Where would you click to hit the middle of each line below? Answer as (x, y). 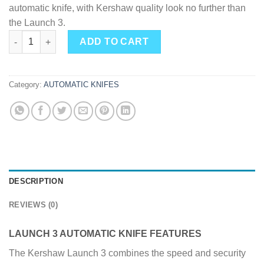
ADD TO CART (114, 42)
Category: (26, 84)
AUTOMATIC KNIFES (81, 84)
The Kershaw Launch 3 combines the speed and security (127, 253)
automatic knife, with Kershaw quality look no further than (127, 8)
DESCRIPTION (36, 181)
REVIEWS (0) (33, 204)
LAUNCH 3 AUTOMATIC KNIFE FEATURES (105, 233)
